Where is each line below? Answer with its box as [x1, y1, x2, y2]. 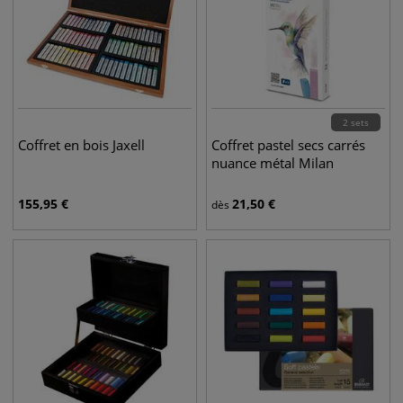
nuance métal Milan [211, 154, 334, 172]
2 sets [343, 116, 369, 129]
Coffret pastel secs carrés [211, 136, 365, 154]
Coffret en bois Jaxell [18, 136, 145, 154]
